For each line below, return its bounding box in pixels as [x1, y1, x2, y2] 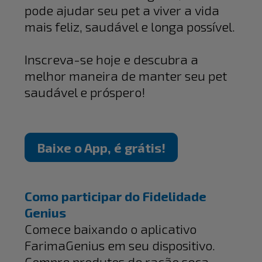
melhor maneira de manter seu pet [25, 68, 227, 84]
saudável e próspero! [25, 84, 146, 100]
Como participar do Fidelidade [25, 188, 207, 204]
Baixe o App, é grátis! [37, 140, 166, 156]
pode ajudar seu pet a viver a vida [25, 2, 220, 18]
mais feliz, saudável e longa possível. [25, 19, 236, 35]
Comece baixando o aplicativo [25, 221, 197, 237]
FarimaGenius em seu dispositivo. [25, 237, 216, 253]
